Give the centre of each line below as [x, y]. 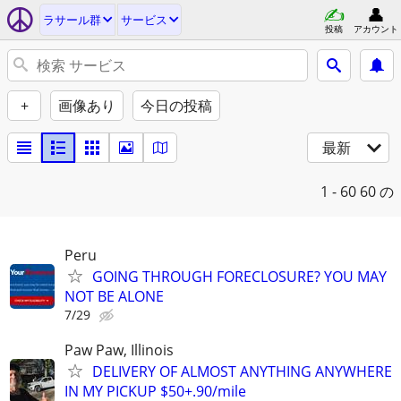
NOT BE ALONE [114, 296]
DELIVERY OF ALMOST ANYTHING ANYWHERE [242, 372]
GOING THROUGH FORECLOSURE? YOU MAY [239, 277]
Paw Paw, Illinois [119, 350]
